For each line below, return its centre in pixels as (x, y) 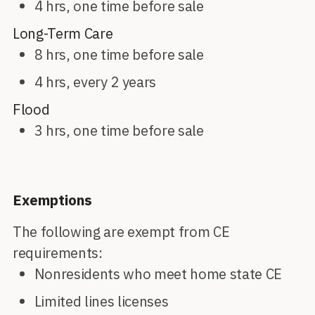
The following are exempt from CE (121, 232)
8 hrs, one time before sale (119, 54)
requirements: (58, 253)
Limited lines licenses (101, 301)
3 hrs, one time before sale (119, 130)
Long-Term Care (63, 33)
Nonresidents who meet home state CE (158, 274)
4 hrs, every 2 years (95, 82)
